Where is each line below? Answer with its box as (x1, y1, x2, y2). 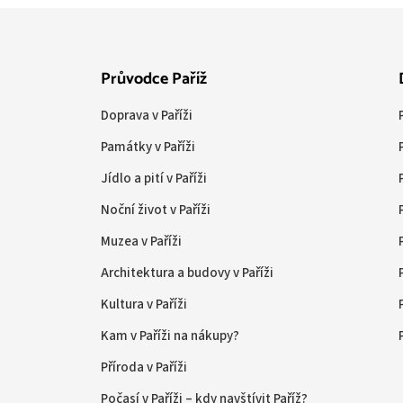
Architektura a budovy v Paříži (101, 264, 273, 282)
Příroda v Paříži (101, 358, 187, 377)
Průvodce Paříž (101, 66, 207, 93)
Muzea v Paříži (101, 232, 182, 251)
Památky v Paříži (101, 138, 195, 157)
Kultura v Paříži (101, 295, 187, 314)
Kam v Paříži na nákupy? (101, 327, 239, 345)
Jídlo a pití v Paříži (101, 169, 207, 188)
